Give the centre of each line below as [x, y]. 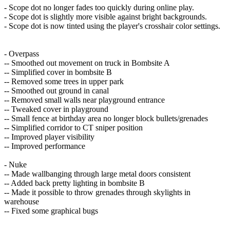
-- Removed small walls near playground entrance [84, 100]
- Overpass [22, 53]
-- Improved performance [45, 146]
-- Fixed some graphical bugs [51, 210]
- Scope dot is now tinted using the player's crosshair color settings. [112, 26]
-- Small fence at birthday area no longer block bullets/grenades [106, 118]
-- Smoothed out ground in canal [56, 90]
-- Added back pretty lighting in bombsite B [74, 183]
